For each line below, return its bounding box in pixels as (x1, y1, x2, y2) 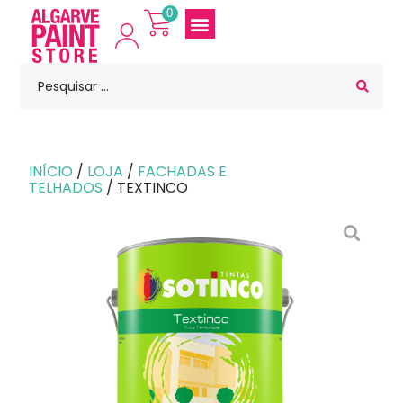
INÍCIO (29, 161, 74, 182)
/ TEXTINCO (103, 177, 189, 198)
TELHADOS (29, 177, 103, 198)
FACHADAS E (138, 161, 228, 182)
